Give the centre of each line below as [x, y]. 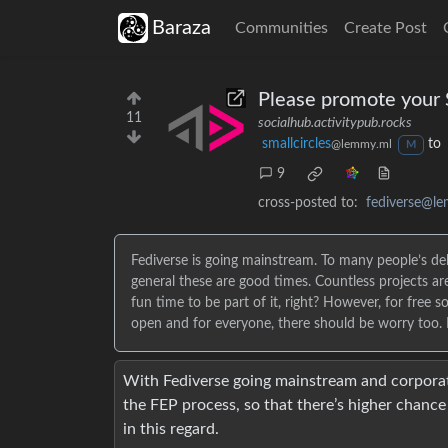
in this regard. [171, 429]
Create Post [385, 28]
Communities [281, 28]
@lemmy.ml [361, 144]
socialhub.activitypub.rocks [335, 123]
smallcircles [296, 144]
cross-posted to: [308, 203]
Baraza [181, 28]
